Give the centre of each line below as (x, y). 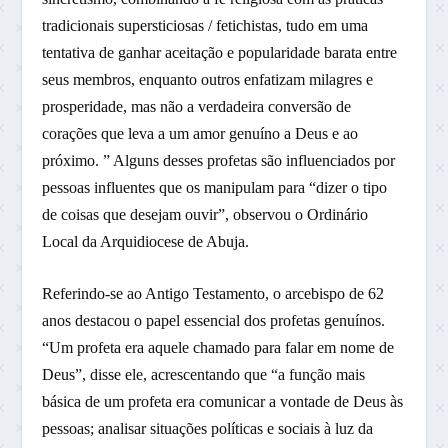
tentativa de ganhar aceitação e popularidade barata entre (220, 52)
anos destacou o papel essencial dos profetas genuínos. (214, 321)
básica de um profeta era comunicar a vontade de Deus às (223, 402)
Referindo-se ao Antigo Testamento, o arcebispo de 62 (213, 294)
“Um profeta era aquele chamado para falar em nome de (218, 348)
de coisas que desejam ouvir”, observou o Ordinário (205, 214)
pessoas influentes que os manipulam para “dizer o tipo (215, 187)
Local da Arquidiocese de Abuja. (146, 241)
